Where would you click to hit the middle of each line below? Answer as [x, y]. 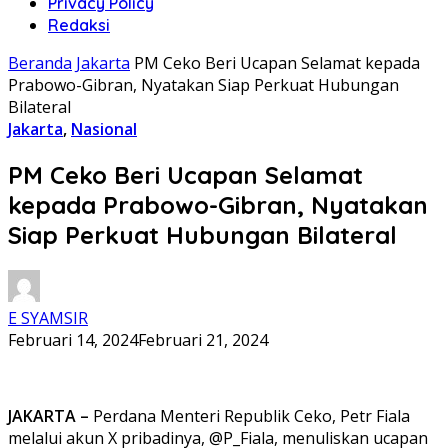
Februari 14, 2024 [73, 339]
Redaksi [79, 25]
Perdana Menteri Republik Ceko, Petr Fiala [249, 415]
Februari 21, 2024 [203, 339]
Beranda [40, 63]
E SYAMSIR [48, 317]
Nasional [104, 129]
